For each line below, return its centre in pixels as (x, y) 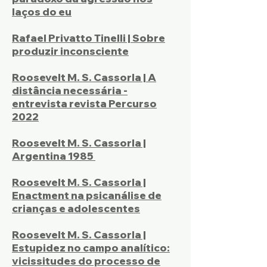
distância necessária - (70, 90)
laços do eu (42, 12)
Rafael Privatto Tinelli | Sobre (89, 38)
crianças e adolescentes (76, 208)
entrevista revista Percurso (84, 103)
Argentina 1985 (54, 156)
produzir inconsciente (70, 51)
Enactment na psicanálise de (87, 195)
